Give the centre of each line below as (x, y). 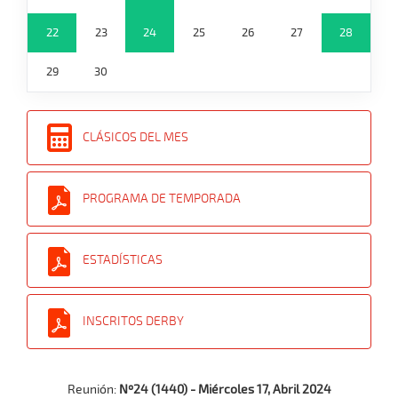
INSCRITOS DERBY (133, 321)
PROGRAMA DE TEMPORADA (162, 199)
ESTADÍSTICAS (123, 260)
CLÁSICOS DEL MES (135, 137)
